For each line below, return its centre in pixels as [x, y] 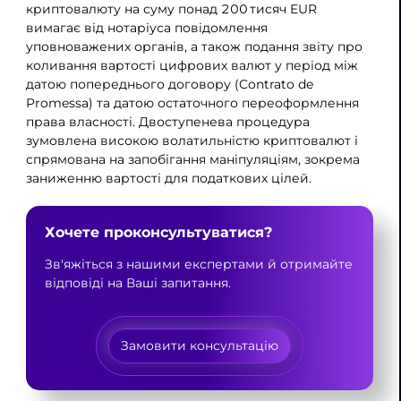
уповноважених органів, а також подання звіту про [194, 46]
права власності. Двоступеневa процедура [167, 121]
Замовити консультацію [200, 346]
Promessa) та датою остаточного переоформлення [192, 102]
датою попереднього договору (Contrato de [169, 84]
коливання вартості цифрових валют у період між [192, 65]
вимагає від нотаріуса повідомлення [146, 27]
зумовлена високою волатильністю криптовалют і [192, 140]
